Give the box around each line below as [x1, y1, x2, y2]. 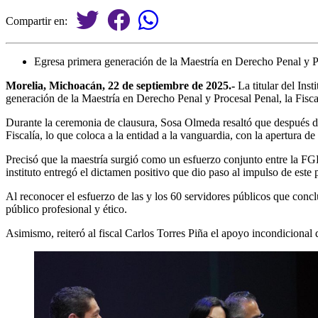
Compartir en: [6, 14, 76, 27]
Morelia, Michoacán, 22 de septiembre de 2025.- [6, 79, 235, 92]
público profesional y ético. [6, 202, 127, 215]
